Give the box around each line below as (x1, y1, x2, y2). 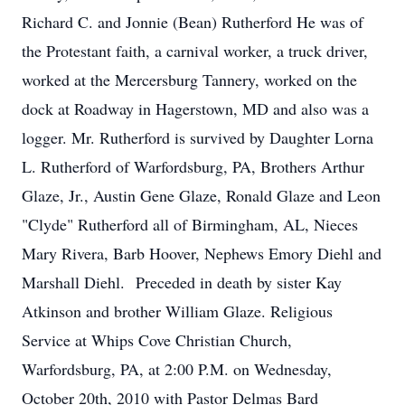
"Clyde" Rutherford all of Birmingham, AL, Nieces (22, 213, 358, 235)
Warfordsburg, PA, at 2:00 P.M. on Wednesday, (22, 358, 332, 380)
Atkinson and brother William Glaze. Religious (22, 300, 333, 322)
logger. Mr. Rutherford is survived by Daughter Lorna (22, 127, 373, 148)
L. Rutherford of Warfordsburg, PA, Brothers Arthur (22, 155, 364, 177)
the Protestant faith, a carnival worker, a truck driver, (22, 40, 368, 61)
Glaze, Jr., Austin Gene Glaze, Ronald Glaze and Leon (22, 184, 381, 206)
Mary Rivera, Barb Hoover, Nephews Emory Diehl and (22, 242, 381, 264)
